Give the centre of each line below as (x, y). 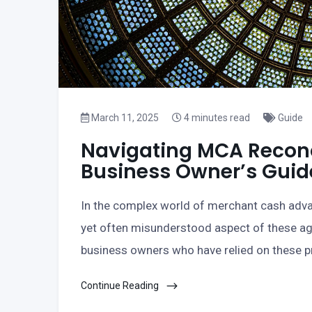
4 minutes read (216, 118)
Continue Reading (121, 286)
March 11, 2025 (124, 118)
